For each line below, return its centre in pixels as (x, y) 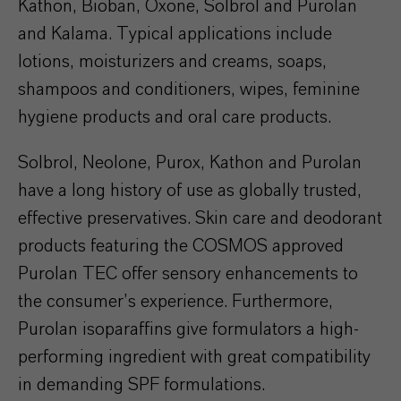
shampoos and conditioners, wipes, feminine (189, 89)
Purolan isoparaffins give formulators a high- (188, 329)
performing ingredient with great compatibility (194, 357)
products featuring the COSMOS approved (181, 246)
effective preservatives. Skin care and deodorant (200, 218)
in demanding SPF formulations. (141, 384)
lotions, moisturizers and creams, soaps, (172, 61)
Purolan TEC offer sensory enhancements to (188, 273)
